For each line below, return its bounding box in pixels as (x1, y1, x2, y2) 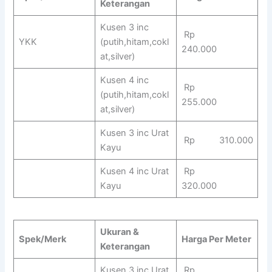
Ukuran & (100, 226, 139, 238)
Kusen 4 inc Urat (100, 165, 169, 177)
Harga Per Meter (181, 234, 251, 245)
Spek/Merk (18, 234, 66, 245)
